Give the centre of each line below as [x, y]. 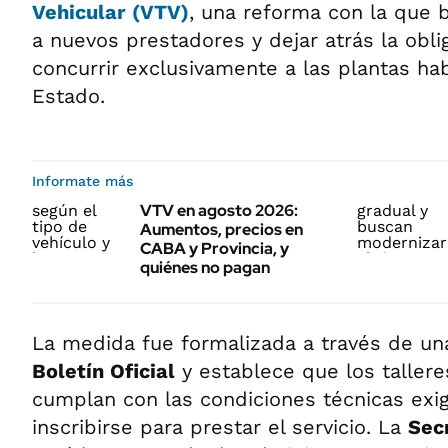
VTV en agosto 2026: [219, 210]
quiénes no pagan [205, 267]
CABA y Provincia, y [214, 248]
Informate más [82, 180]
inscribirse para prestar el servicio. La [220, 426]
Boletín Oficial [103, 370]
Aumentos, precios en [221, 229]
